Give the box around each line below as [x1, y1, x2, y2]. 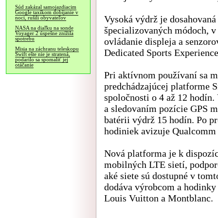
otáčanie [15, 62, 34, 68]
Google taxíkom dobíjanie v [15, 10, 78, 15]
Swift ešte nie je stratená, [15, 52, 70, 57]
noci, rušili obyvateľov [15, 15, 66, 20]
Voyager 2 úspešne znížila [15, 31, 73, 36]
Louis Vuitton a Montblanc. [104, 193, 213, 203]
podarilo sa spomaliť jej [15, 57, 68, 62]
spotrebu [15, 36, 35, 41]
